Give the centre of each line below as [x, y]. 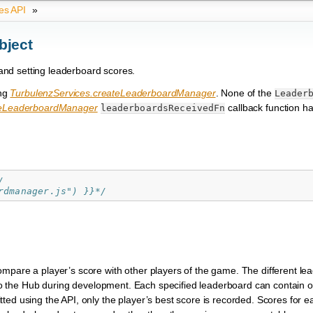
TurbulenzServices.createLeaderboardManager [113, 93]
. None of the [245, 93]
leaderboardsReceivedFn [163, 108]
